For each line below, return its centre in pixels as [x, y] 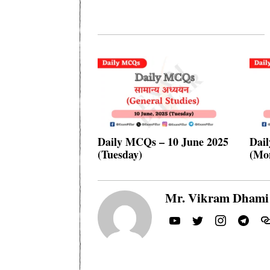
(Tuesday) [120, 154]
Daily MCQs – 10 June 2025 [163, 141]
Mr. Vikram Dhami [217, 197]
